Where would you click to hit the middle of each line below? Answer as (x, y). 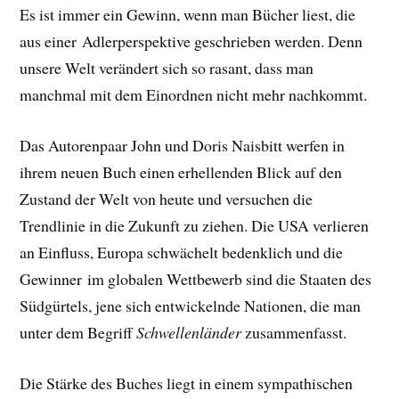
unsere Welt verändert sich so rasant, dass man (167, 68)
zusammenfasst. (294, 332)
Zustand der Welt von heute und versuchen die (167, 198)
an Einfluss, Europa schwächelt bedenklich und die (182, 252)
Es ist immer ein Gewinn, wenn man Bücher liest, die (188, 15)
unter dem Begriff (78, 332)
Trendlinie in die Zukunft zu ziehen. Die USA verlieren (195, 225)
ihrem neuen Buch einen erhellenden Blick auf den (181, 171)
